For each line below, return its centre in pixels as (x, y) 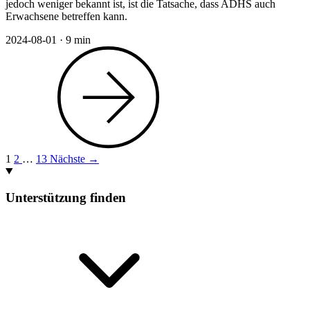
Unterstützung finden (66, 198)
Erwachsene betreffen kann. (66, 16)
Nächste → (74, 158)
